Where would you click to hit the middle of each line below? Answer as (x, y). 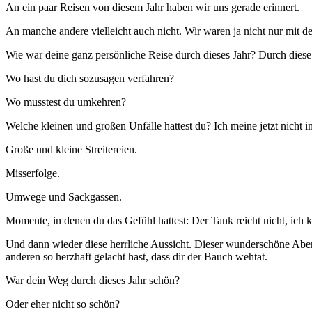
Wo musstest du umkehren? (66, 102)
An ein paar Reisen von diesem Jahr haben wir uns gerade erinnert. (153, 8)
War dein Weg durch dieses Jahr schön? (93, 281)
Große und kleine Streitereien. (71, 150)
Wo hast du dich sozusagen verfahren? (90, 79)
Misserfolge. (33, 173)
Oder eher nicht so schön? (63, 304)
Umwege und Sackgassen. (64, 197)
